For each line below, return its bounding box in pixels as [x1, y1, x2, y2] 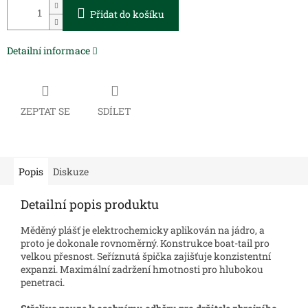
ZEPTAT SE [21, 104, 70, 118]
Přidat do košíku [90, 8, 164, 21]
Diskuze [53, 164, 89, 178]
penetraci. [21, 275, 65, 289]
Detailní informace [7, 44, 90, 58]
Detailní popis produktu [21, 195, 159, 212]
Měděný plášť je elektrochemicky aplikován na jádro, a [21, 223, 265, 236]
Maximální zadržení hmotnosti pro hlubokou [60, 262, 263, 276]
